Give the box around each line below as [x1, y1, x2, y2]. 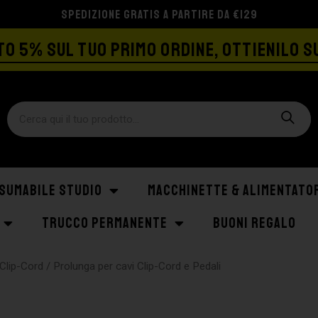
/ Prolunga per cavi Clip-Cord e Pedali [43, 260, 221, 273]
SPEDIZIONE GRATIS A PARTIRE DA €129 [60, 6, 258, 22]
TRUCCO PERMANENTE [42, 214, 168, 232]
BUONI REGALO [213, 214, 296, 232]
